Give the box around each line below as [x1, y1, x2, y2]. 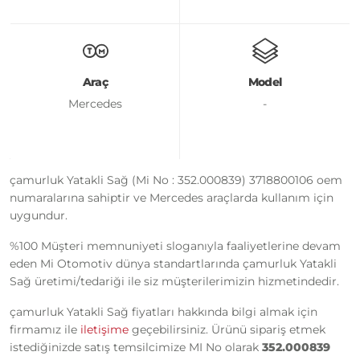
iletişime [80, 321, 129, 337]
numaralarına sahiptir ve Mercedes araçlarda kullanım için [10, 190, 333, 205]
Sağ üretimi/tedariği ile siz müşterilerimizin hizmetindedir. [10, 273, 339, 288]
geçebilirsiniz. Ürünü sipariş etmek [129, 321, 325, 337]
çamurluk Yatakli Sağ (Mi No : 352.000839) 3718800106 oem [10, 172, 342, 187]
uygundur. [10, 207, 67, 223]
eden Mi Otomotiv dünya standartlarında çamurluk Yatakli [10, 256, 337, 271]
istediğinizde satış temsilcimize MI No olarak [10, 339, 262, 354]
